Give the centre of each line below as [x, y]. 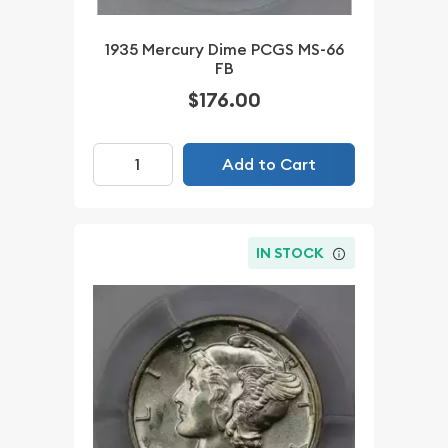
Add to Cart [268, 164]
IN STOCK [290, 253]
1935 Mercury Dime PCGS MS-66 [224, 50]
